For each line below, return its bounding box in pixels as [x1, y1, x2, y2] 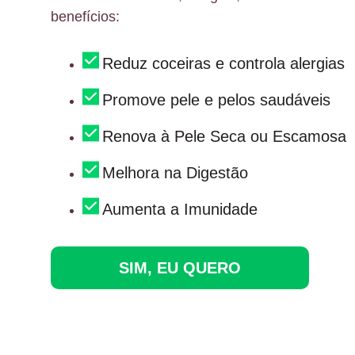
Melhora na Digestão [102, 164, 248, 182]
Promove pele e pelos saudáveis [102, 91, 330, 109]
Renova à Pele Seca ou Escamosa [102, 128, 346, 146]
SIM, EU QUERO [119, 259, 241, 277]
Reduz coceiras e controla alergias [102, 55, 345, 73]
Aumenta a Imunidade [102, 200, 258, 219]
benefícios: [51, 9, 120, 25]
